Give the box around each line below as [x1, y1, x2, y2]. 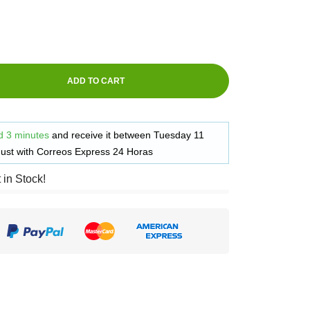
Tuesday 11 [154, 129, 204, 140]
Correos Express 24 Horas [37, 146, 153, 157]
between [113, 129, 154, 140]
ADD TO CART [67, 76, 125, 86]
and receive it [52, 129, 113, 140]
